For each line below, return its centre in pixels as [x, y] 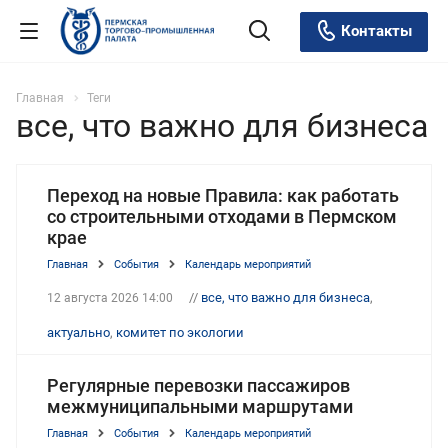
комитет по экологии [180, 332]
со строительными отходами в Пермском [222, 216]
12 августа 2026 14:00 [110, 297]
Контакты [374, 30]
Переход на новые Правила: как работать [223, 195]
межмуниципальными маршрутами [200, 406]
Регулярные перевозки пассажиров [198, 385]
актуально [78, 332]
